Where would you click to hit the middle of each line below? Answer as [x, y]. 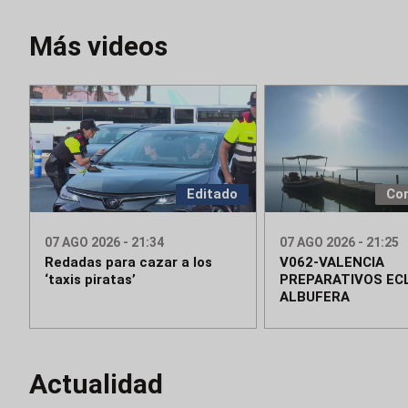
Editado [212, 194]
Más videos [98, 46]
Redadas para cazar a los [128, 263]
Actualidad [96, 384]
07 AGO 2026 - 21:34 [104, 243]
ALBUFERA [314, 297]
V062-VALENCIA [331, 263]
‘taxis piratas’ [90, 280]
